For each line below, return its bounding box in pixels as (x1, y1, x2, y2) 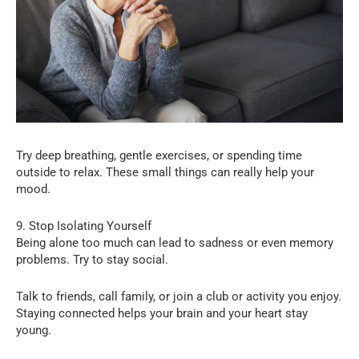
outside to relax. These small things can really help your (16, 165, 314, 180)
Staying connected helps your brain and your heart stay (16, 306, 308, 321)
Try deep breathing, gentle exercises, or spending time (16, 148, 302, 163)
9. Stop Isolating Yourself (16, 219, 151, 234)
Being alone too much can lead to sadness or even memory (16, 236, 333, 251)
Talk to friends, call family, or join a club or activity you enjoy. (16, 289, 341, 305)
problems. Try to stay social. (16, 252, 168, 268)
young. (16, 323, 51, 338)
